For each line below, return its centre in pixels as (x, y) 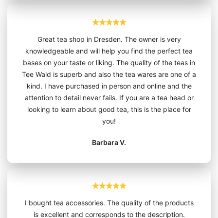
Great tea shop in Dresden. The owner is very (109, 39)
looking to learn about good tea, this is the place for (109, 109)
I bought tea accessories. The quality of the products (109, 202)
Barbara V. (109, 142)
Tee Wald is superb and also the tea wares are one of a (109, 74)
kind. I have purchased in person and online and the (109, 86)
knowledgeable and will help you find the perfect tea (109, 51)
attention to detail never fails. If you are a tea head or (109, 97)
